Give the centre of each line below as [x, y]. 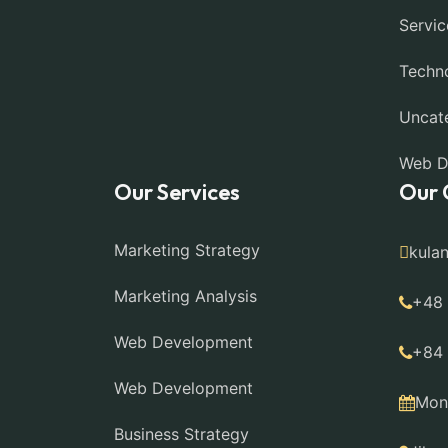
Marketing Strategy [187, 250]
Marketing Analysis [185, 296]
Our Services [177, 192]
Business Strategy [181, 434]
